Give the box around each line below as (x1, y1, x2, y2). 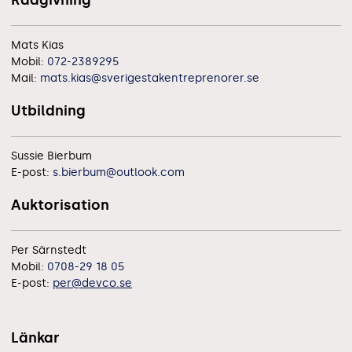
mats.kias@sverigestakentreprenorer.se (40, 71, 259, 85)
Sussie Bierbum (11, 148, 92, 163)
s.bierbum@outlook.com (53, 165, 185, 179)
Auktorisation (11, 196, 109, 214)
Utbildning (11, 101, 86, 119)
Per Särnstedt (11, 243, 86, 257)
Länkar (11, 328, 60, 346)
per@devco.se (53, 276, 132, 290)
